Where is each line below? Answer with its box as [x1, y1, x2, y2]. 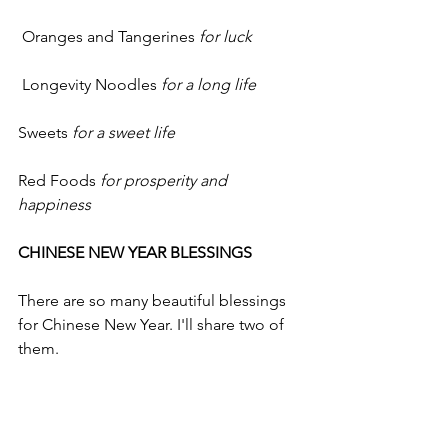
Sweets [18, 123, 72, 142]
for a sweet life [72, 123, 175, 142]
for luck [199, 27, 252, 46]
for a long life [161, 75, 256, 94]
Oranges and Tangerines [22, 27, 199, 46]
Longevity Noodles [22, 75, 161, 94]
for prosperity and [100, 171, 231, 190]
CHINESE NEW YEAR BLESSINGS [18, 243, 252, 262]
